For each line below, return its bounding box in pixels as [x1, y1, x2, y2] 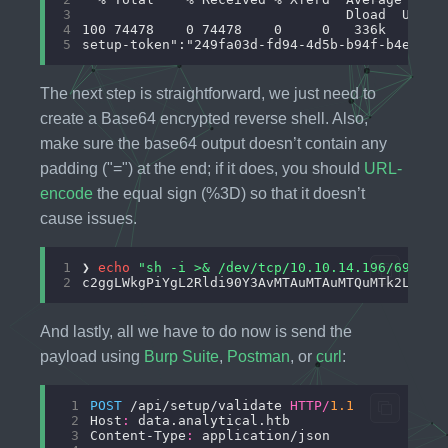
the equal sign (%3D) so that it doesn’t [93, 184, 365, 202]
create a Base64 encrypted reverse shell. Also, [40, 109, 368, 127]
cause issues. [40, 209, 137, 227]
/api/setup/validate [121, 397, 290, 413]
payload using [40, 347, 144, 365]
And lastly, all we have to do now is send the [40, 322, 352, 340]
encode [40, 184, 93, 202]
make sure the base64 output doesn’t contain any [40, 134, 387, 152]
